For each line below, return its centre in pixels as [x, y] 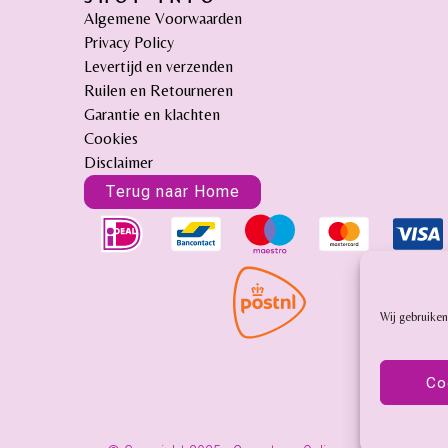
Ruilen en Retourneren [159, 90]
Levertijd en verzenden [159, 66]
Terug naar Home [173, 191]
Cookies [111, 138]
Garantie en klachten [152, 114]
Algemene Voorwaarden [163, 18]
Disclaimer [119, 162]
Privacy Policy [129, 42]
